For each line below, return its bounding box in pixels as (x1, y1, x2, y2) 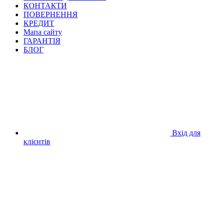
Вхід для (172, 128, 200, 137)
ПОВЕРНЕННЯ (23, 10, 78, 19)
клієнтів (23, 137, 50, 146)
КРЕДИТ (23, 19, 54, 27)
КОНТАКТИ (23, 1, 67, 10)
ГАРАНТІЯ (23, 36, 61, 45)
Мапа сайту (23, 27, 62, 36)
